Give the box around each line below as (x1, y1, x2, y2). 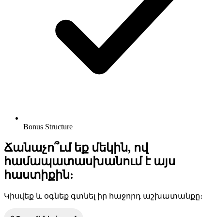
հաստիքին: (4, 168, 74, 181)
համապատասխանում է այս (4, 155, 175, 168)
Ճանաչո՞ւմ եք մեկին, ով (4, 141, 148, 154)
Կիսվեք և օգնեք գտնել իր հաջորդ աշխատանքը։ (4, 191, 202, 200)
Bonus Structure (23, 122, 73, 131)
